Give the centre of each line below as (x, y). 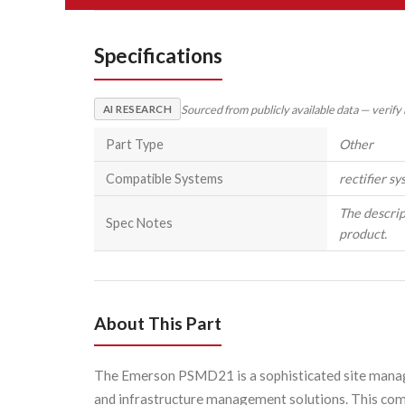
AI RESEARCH (137, 108)
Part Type (134, 145)
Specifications (158, 56)
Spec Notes (139, 223)
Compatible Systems (164, 179)
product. (363, 234)
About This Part (158, 324)
